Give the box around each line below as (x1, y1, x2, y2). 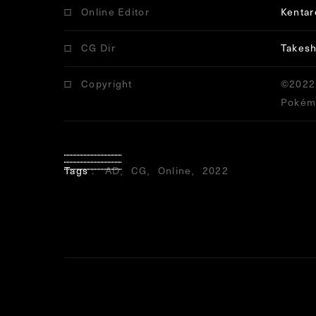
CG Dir (81, 40, 116, 56)
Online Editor (81, 4, 150, 20)
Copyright (81, 76, 133, 92)
